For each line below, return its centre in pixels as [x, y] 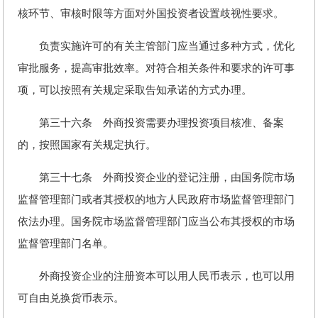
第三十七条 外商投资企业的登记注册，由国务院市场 [156, 177]
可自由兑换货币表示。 [71, 298]
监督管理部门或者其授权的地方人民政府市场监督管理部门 [156, 199]
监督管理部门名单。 [66, 243]
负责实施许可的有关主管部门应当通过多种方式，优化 [156, 46]
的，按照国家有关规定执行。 [87, 145]
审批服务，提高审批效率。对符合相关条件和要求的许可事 [156, 68]
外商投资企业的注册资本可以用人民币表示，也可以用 [156, 276]
